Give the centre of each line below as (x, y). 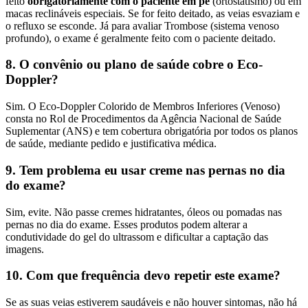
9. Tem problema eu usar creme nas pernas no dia (145, 170)
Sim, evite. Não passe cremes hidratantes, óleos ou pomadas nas (144, 212)
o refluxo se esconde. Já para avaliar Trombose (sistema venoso (142, 25)
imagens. (25, 249)
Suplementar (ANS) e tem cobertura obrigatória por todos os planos (152, 131)
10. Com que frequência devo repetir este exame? (143, 276)
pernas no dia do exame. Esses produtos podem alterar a (126, 224)
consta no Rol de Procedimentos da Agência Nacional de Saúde (143, 119)
